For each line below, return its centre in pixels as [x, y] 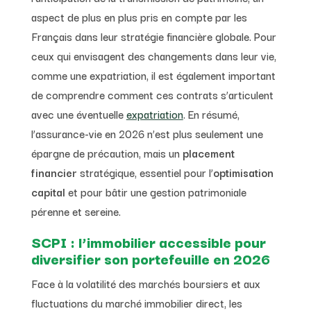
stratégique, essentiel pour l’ [145, 172]
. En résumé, [211, 114]
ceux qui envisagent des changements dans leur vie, [153, 55]
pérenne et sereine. [76, 211]
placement [208, 152]
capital [48, 191]
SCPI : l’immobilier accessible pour [148, 241]
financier [54, 172]
